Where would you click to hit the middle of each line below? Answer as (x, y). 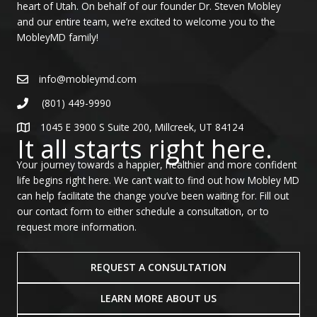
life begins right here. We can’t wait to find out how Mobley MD (158, 180)
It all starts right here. (145, 149)
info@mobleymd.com (88, 79)
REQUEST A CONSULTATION (158, 267)
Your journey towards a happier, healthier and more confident (157, 164)
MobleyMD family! (58, 37)
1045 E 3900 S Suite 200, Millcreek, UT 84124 (142, 127)
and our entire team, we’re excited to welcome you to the (146, 21)
